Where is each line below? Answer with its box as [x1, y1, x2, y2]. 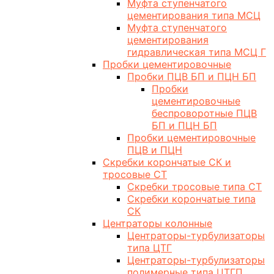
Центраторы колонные [103, 217, 212, 230]
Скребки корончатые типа [127, 193, 256, 206]
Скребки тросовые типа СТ [127, 180, 262, 193]
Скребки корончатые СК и [103, 156, 231, 169]
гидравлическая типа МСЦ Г [127, 46, 266, 59]
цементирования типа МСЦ [127, 9, 261, 22]
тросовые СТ [103, 168, 167, 181]
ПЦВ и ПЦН [127, 144, 182, 157]
